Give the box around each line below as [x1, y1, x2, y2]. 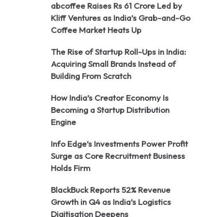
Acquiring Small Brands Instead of [51, 59, 176, 69]
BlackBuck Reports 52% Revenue [51, 185, 170, 195]
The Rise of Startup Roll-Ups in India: [51, 46, 186, 57]
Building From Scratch [51, 71, 131, 81]
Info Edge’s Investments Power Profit [51, 139, 188, 149]
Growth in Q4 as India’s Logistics [51, 197, 171, 207]
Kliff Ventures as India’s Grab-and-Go [51, 13, 190, 23]
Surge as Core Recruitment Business [51, 151, 185, 161]
